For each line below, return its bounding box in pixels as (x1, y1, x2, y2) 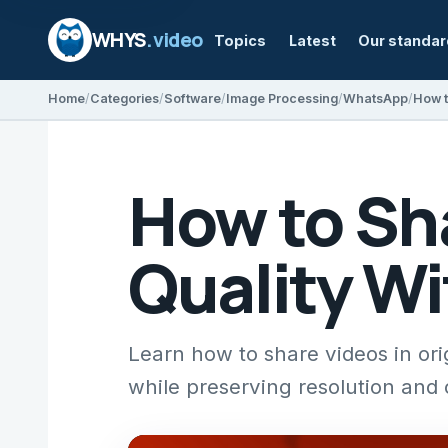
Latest (288, 31, 336, 49)
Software (164, 91, 221, 107)
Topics (214, 31, 267, 49)
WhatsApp (343, 91, 408, 107)
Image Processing (226, 91, 338, 107)
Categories (90, 91, 159, 107)
